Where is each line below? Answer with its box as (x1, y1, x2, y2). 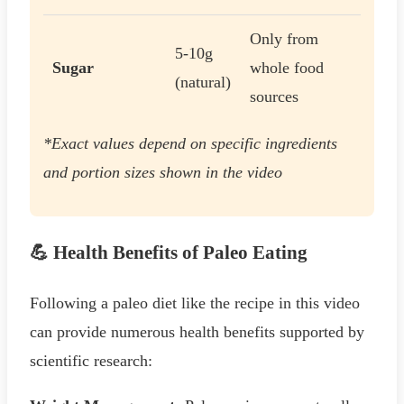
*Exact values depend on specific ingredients (43, 134, 337, 153)
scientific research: (30, 351, 152, 370)
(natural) (175, 73, 231, 92)
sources (250, 87, 298, 106)
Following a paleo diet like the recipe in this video (30, 293, 360, 312)
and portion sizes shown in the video (43, 163, 282, 182)
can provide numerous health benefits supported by (30, 322, 364, 341)
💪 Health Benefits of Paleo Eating (30, 241, 308, 263)
